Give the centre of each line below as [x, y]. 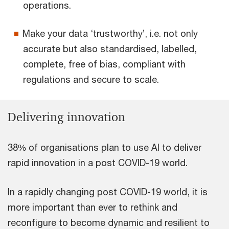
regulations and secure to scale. [91, 79]
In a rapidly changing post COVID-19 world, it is [108, 192]
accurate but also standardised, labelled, [110, 49]
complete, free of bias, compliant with [104, 64]
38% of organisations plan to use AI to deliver [105, 147]
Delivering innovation [66, 117]
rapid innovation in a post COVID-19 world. [98, 163]
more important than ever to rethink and [93, 207]
